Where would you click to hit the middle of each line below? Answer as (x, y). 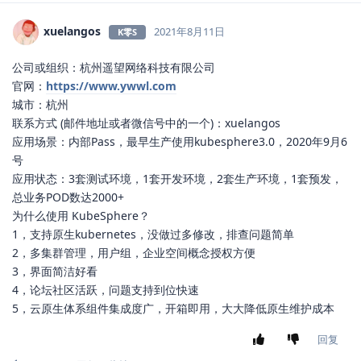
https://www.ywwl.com (111, 86)
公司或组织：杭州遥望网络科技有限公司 (114, 68)
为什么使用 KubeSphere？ (81, 216)
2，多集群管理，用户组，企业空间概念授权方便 (134, 253)
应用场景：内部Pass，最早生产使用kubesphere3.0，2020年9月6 (180, 142)
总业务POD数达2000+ (68, 197)
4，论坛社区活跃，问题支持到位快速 (106, 290)
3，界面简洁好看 (55, 272)
